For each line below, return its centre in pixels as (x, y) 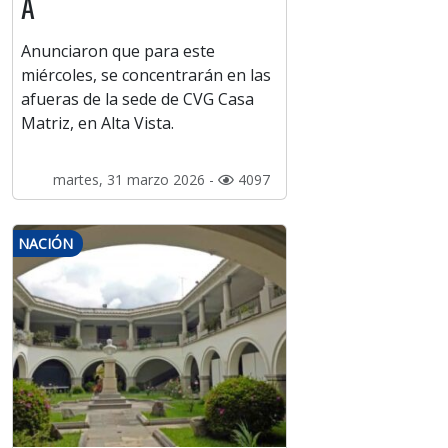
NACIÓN (45, 244)
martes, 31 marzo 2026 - (135, 180)
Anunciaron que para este (118, 51)
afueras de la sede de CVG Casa (137, 99)
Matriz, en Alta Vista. (97, 123)
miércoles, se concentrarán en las (146, 75)
